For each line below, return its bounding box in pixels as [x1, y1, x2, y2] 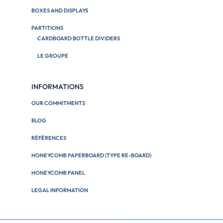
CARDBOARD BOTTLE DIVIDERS [37, 34, 120, 42]
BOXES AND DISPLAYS [31, 6, 88, 14]
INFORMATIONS [31, 82, 84, 91]
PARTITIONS [31, 24, 63, 31]
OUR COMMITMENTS [31, 99, 85, 107]
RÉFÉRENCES [31, 134, 66, 141]
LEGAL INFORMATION [31, 186, 88, 194]
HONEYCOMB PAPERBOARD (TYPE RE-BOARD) [31, 151, 151, 159]
